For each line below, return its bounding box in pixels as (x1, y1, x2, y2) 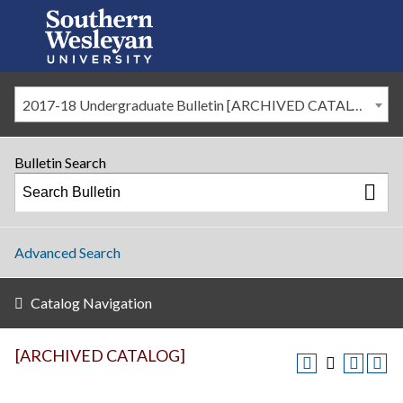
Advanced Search (14, 244, 121, 261)
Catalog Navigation (31, 294, 152, 311)
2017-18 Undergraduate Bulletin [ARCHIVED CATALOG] (352, 96, 363, 113)
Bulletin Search (14, 154, 106, 171)
